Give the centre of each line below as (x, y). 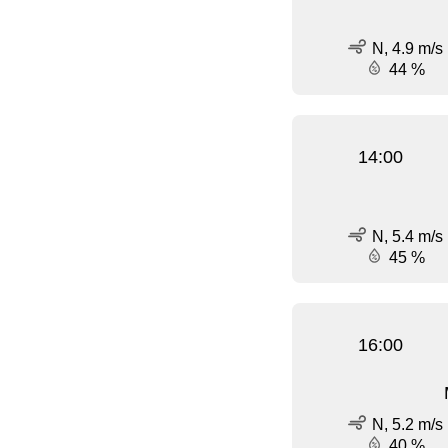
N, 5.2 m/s (407, 425)
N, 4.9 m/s (407, 49)
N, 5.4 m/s (407, 237)
